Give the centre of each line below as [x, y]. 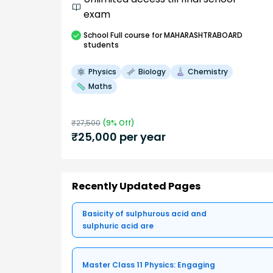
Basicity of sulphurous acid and [144, 214]
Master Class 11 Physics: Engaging [149, 265]
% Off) [123, 122]
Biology [152, 71]
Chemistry [208, 71]
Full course [130, 35]
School [96, 35]
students [101, 44]
